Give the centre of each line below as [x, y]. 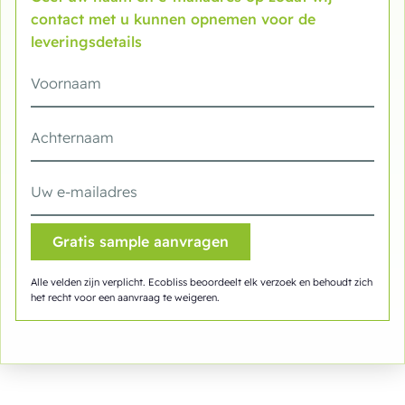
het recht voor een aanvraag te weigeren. [125, 298]
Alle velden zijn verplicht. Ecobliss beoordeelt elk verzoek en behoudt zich [202, 283]
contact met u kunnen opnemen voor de [173, 19]
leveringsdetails [86, 42]
